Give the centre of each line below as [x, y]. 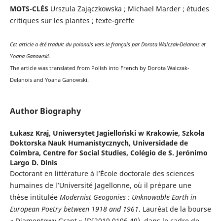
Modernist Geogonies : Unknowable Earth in [128, 197]
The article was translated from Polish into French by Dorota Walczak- [99, 68]
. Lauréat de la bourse [175, 209]
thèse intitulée [35, 197]
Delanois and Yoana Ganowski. [49, 80]
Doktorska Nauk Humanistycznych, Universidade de [99, 143]
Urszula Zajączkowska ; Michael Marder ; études [129, 9]
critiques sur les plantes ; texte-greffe [72, 21]
